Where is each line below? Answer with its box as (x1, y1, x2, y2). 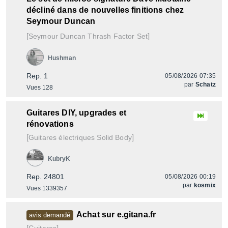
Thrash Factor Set (85, 32, 148, 40)
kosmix (193, 182, 216, 189)
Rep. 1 (26, 72, 48, 80)
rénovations (26, 120, 74, 128)
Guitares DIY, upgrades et (26, 108, 127, 117)
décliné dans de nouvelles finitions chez (26, 6, 184, 14)
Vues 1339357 (26, 185, 67, 192)
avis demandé (29, 211, 71, 219)
